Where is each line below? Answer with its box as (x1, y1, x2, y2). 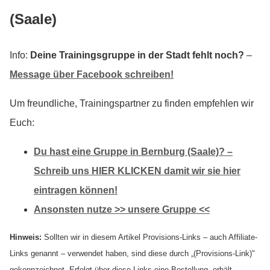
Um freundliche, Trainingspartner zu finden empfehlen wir (10, 98, 254, 109)
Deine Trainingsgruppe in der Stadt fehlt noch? (30, 50, 244, 61)
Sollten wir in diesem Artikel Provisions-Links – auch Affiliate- (42, 233, 257, 242)
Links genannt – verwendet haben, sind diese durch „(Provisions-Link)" (10, 249, 255, 259)
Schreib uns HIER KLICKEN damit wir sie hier (34, 166, 240, 177)
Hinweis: (10, 233, 42, 242)
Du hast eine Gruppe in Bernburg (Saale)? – (34, 146, 233, 157)
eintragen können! (34, 185, 118, 196)
